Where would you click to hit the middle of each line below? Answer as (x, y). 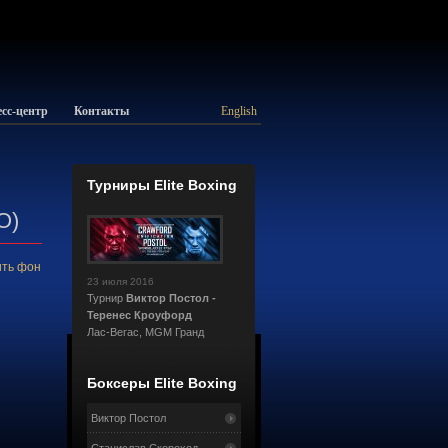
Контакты (101, 111)
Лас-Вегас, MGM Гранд (145, 332)
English (239, 111)
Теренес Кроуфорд (139, 315)
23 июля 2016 (120, 281)
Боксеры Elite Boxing (162, 383)
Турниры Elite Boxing (162, 185)
